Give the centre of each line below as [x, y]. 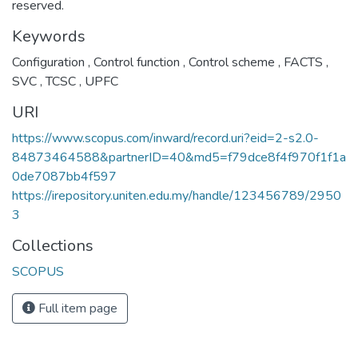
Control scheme [232, 62]
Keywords [49, 36]
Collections [53, 245]
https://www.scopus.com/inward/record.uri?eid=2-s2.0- [165, 138]
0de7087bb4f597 [64, 176]
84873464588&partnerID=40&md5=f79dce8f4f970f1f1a [179, 157]
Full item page [76, 308]
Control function [137, 62]
